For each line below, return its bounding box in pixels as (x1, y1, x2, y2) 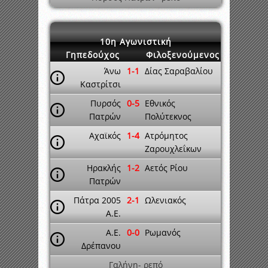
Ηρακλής (87, 162, 121, 173)
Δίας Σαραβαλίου (145, 65, 213, 77)
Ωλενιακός (145, 194, 186, 206)
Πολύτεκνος (145, 111, 191, 122)
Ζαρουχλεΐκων (145, 143, 202, 154)
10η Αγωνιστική (99, 36, 172, 47)
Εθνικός (145, 98, 175, 109)
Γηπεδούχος (66, 49, 120, 60)
